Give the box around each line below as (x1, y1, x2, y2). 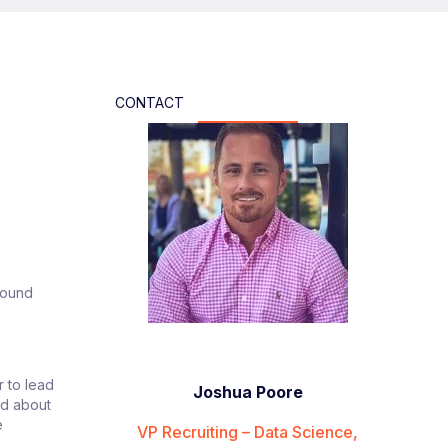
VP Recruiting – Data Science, (137, 421, 359, 442)
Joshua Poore (192, 381, 303, 402)
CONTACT (114, 93, 184, 111)
